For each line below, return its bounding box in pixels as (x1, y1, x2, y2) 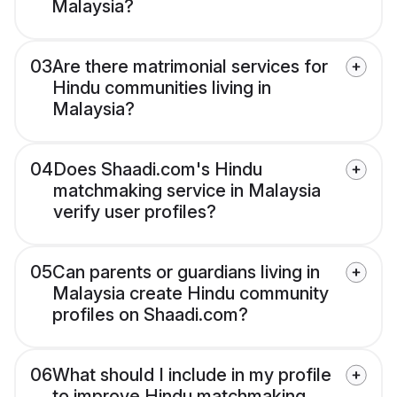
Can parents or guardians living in (52, 261, 320, 284)
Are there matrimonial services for (52, 56, 328, 78)
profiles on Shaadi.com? (52, 304, 248, 326)
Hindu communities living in (52, 77, 271, 99)
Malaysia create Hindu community (52, 283, 329, 305)
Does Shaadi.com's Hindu (53, 159, 262, 181)
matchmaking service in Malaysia (53, 180, 321, 202)
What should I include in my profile (52, 364, 331, 386)
